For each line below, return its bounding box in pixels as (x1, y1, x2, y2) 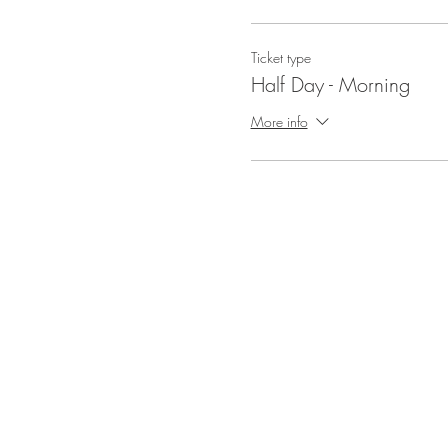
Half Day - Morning (250, 71, 410, 98)
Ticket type (250, 48, 311, 67)
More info (250, 111, 308, 131)
